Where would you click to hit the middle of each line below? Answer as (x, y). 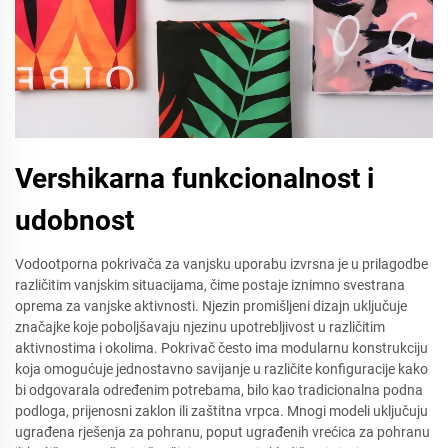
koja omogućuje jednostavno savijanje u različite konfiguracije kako (221, 369)
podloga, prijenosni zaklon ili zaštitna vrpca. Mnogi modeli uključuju (221, 411)
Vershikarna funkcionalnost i (194, 178)
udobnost (74, 220)
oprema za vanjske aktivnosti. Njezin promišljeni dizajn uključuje (211, 306)
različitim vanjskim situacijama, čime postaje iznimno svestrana (210, 285)
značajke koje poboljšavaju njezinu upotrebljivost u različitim (200, 327)
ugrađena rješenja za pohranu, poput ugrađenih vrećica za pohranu (222, 432)
